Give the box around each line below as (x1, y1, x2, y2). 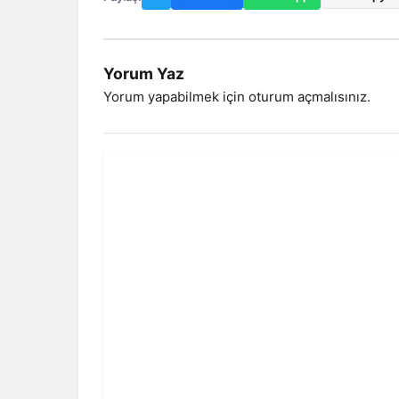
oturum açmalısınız (248, 88, 367, 105)
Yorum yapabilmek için (103, 88, 248, 105)
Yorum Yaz (103, 64, 184, 83)
